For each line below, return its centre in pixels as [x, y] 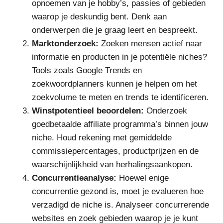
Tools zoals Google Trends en [87, 71]
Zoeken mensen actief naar [150, 44]
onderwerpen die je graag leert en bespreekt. [115, 30]
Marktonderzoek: [65, 44]
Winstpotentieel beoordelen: [88, 111]
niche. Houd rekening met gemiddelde [102, 138]
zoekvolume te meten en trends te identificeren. [120, 98]
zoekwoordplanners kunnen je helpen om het [114, 84]
